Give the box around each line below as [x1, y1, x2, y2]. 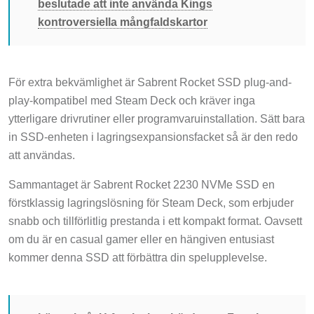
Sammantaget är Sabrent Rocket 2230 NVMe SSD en [8, 179, 275, 191]
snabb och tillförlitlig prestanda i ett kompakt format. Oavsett [8, 215, 302, 228]
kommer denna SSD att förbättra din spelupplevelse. [8, 252, 267, 264]
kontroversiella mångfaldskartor [38, 16, 207, 29]
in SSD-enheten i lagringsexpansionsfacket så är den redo [8, 131, 298, 144]
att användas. [8, 149, 75, 162]
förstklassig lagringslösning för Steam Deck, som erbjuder [8, 197, 294, 210]
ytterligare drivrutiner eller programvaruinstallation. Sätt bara [8, 113, 305, 125]
